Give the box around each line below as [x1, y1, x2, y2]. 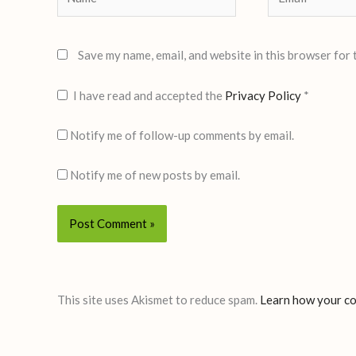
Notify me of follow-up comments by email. [70, 127, 294, 142]
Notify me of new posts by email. [70, 168, 240, 183]
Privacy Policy [225, 87, 304, 103]
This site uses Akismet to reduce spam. [57, 292, 260, 308]
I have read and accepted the [73, 87, 225, 103]
